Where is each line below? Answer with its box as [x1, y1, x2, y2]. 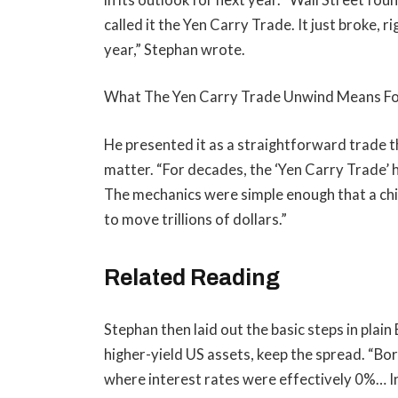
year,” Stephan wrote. [104, 40, 246, 59]
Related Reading [104, 266, 281, 291]
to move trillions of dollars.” [104, 210, 288, 228]
